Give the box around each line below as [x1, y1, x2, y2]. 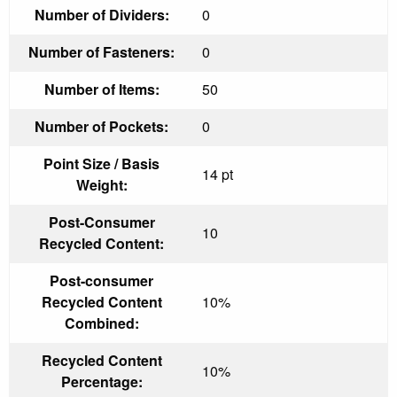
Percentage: [60, 370, 143, 392]
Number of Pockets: [35, 115, 168, 136]
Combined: [64, 312, 139, 333]
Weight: [75, 174, 128, 195]
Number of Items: [43, 78, 160, 99]
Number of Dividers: [34, 4, 169, 25]
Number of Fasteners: [28, 41, 175, 62]
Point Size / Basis [43, 152, 160, 174]
